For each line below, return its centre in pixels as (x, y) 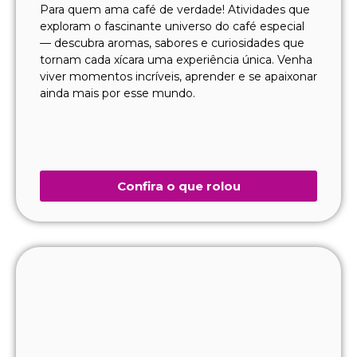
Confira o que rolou (178, 186)
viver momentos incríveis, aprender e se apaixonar (178, 76)
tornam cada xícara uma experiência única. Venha (176, 59)
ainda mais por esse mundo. (118, 93)
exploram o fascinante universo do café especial (172, 26)
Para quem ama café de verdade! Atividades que (175, 9)
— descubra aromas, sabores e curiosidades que (172, 43)
